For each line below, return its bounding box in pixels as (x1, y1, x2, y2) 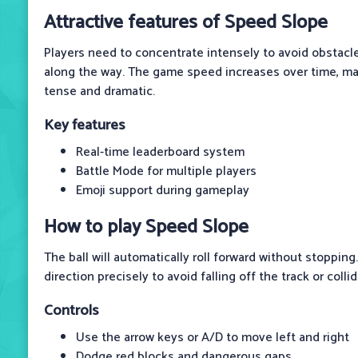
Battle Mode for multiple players (76, 160, 257, 182)
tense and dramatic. (44, 80, 155, 102)
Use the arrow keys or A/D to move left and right (76, 326, 349, 348)
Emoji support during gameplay (76, 179, 249, 201)
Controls (44, 297, 98, 323)
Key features (44, 112, 125, 137)
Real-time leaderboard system (76, 141, 245, 163)
